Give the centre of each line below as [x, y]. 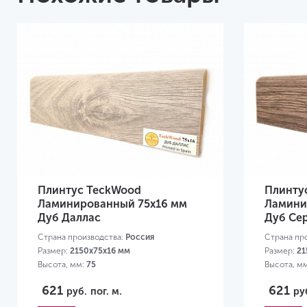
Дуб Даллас [69, 218]
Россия [140, 237]
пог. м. [106, 292]
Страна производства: [82, 237]
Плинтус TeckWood [89, 191]
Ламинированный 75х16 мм [112, 204]
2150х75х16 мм [100, 251]
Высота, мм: [62, 265]
